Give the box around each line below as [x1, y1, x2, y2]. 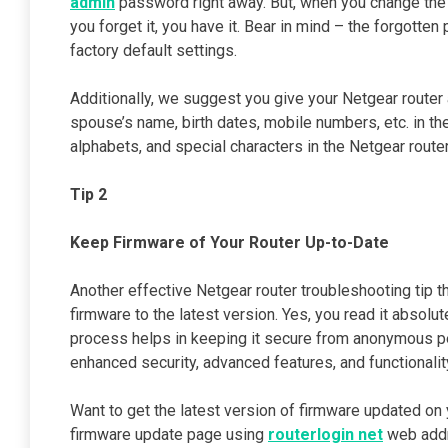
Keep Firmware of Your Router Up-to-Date [70, 233, 389, 253]
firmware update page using [70, 425, 268, 445]
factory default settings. [70, 41, 237, 61]
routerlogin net [268, 425, 383, 445]
